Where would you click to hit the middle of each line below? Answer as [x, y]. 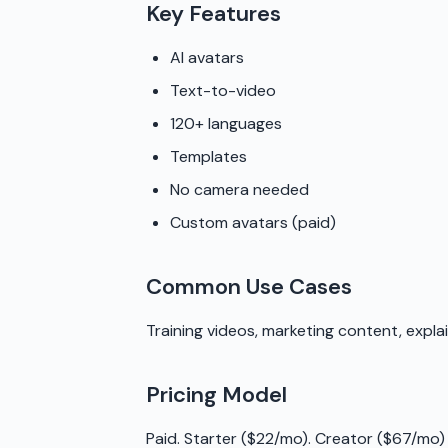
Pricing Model [216, 394]
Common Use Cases [249, 286]
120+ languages [226, 123]
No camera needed [239, 189]
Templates [208, 156]
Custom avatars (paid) [253, 222]
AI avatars [207, 57]
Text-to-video [223, 90]
